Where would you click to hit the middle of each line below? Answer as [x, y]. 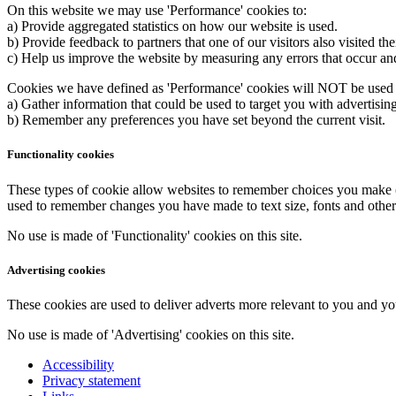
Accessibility [78, 364]
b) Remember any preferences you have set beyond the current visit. [196, 120]
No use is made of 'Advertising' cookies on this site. [151, 334]
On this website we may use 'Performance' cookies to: [157, 11]
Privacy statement [91, 380]
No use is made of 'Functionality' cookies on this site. [155, 235]
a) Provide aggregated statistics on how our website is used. [172, 27]
